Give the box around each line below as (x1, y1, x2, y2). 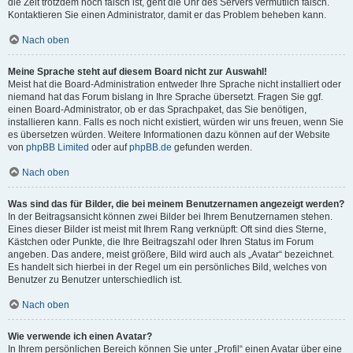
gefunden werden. (172, 142, 252, 153)
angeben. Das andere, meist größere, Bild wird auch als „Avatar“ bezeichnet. (8, 249, 334, 260)
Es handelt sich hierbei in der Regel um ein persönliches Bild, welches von (8, 262, 327, 273)
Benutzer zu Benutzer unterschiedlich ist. (8, 274, 182, 285)
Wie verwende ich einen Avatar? (8, 331, 152, 342)
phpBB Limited (26, 142, 89, 153)
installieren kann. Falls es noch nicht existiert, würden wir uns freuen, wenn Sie (8, 117, 344, 128)
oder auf (89, 142, 129, 153)
